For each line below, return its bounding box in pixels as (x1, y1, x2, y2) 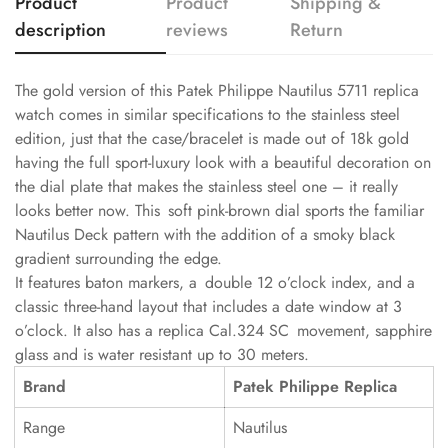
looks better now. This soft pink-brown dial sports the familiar (15, 199, 424, 222)
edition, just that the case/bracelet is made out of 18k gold (15, 127, 409, 150)
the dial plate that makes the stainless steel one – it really (15, 175, 398, 198)
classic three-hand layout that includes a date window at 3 (15, 295, 402, 318)
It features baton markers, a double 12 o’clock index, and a (15, 271, 415, 294)
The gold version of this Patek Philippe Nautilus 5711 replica (15, 79, 419, 102)
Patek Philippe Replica (233, 375, 397, 398)
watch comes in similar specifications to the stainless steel (15, 103, 400, 126)
